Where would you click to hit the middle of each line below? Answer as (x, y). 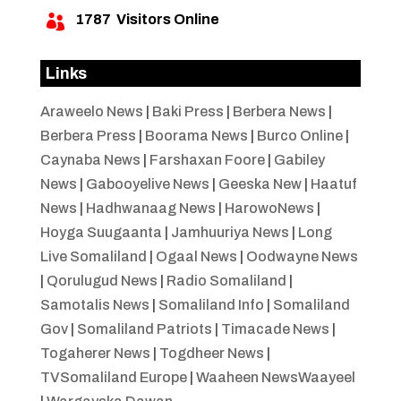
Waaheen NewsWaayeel (275, 377)
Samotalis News (94, 304)
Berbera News (279, 111)
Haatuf (333, 183)
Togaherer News (95, 353)
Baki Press (188, 111)
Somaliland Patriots (144, 328)
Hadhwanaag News (150, 208)
